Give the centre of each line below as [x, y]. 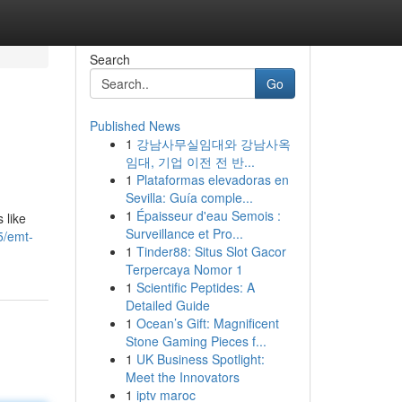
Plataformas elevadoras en [212, 179]
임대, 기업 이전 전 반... [190, 162]
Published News [135, 126]
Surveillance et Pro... [184, 233]
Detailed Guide [167, 305]
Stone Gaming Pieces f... [196, 341]
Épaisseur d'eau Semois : [208, 215]
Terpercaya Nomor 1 [184, 269]
